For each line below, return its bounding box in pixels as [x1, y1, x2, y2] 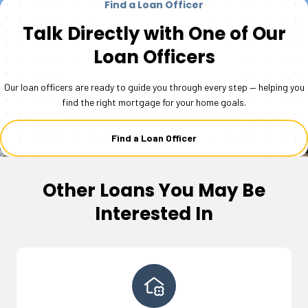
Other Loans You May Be [43, 178, 265, 203]
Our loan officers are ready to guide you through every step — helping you [3, 81, 305, 93]
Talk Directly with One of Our [22, 21, 286, 47]
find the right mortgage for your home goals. [62, 96, 246, 109]
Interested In [95, 201, 213, 227]
